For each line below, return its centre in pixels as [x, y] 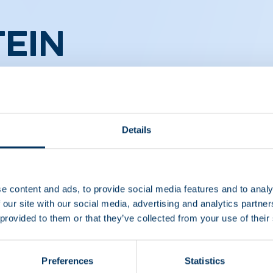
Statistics [205, 261]
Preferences [68, 261]
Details [136, 130]
